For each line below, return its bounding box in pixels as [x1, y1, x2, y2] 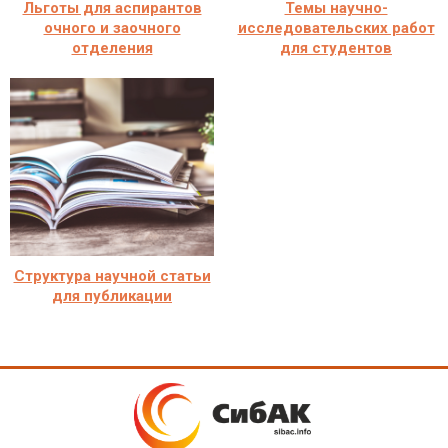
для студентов [280, 38, 392, 57]
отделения [71, 38, 153, 57]
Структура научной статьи [13, 266, 211, 285]
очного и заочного [43, 18, 181, 37]
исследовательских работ [237, 18, 435, 37]
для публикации [52, 286, 172, 305]
